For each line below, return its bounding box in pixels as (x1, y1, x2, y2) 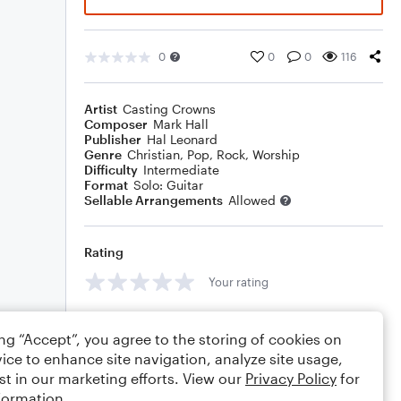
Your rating (209, 274, 269, 289)
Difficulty (84, 162, 138, 177)
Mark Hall (153, 116, 209, 132)
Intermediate (143, 162, 219, 177)
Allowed (228, 192, 276, 208)
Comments (84, 314, 150, 329)
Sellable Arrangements (84, 192, 223, 208)
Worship (252, 147, 300, 162)
